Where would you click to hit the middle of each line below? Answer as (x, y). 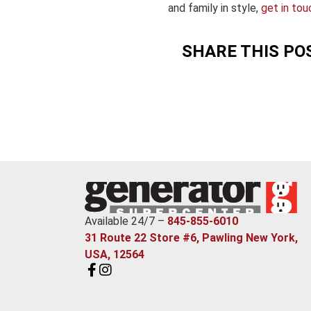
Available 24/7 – (126, 221)
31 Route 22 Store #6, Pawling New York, (191, 238)
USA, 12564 (115, 255)
